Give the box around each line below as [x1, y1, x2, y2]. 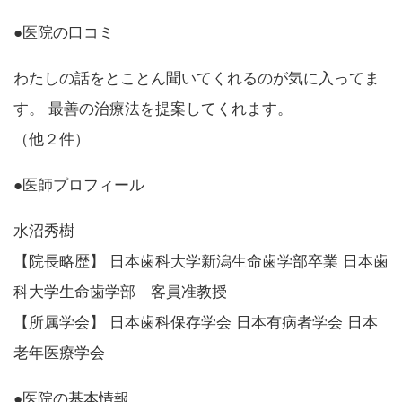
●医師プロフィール [13, 176, 144, 194]
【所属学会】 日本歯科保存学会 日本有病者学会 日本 [13, 313, 378, 331]
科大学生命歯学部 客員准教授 [13, 283, 227, 301]
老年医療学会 [13, 344, 105, 362]
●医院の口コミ [13, 23, 114, 41]
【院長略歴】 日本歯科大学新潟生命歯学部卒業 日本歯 [13, 252, 389, 270]
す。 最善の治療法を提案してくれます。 [13, 100, 293, 118]
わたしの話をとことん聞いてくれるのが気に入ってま [13, 69, 380, 87]
